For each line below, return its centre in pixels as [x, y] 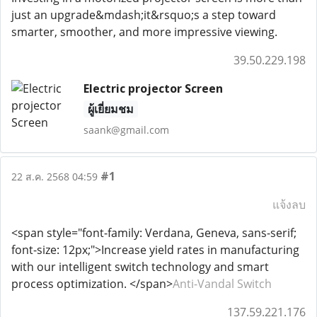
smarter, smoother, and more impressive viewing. [144, 32]
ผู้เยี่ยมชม [110, 109]
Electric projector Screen [153, 88]
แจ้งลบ [289, 204]
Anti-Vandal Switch [222, 284]
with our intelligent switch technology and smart [140, 267]
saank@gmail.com [126, 130]
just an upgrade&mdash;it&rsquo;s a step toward [144, 15]
